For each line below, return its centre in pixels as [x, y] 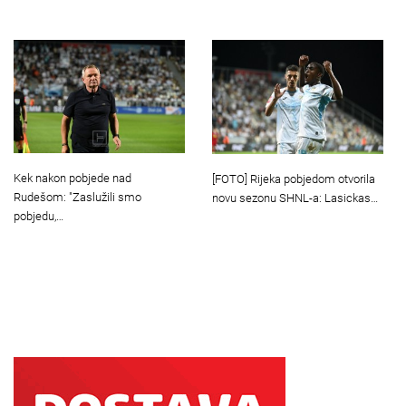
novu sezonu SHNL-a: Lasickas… [295, 198]
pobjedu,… [39, 217]
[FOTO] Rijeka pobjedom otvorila [294, 179]
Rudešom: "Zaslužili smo [77, 198]
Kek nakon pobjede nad [72, 179]
